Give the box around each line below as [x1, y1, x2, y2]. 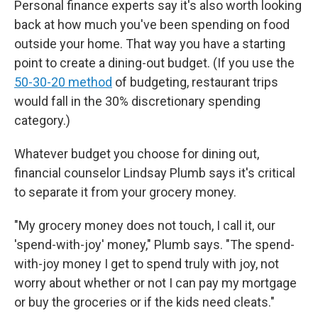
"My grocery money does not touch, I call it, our [14, 217, 275, 233]
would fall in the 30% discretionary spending [14, 93, 261, 109]
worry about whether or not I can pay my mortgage [14, 275, 297, 290]
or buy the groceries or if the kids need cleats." [14, 294, 275, 309]
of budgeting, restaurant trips [112, 74, 278, 89]
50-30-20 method [14, 74, 112, 89]
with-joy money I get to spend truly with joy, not [14, 256, 279, 271]
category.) [14, 112, 70, 128]
